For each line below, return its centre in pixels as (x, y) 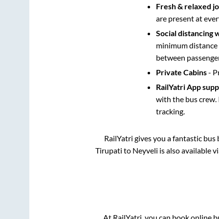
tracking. (170, 111)
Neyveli (145, 150)
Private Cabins (181, 72)
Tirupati (109, 150)
